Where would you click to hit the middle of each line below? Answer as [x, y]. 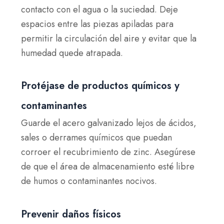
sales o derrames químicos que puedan [97, 137]
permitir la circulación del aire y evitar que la [109, 38]
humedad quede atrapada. [72, 53]
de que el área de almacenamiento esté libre [108, 166]
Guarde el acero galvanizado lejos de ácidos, [109, 123]
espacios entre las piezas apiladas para [97, 24]
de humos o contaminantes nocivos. [89, 181]
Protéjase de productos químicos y [100, 86]
